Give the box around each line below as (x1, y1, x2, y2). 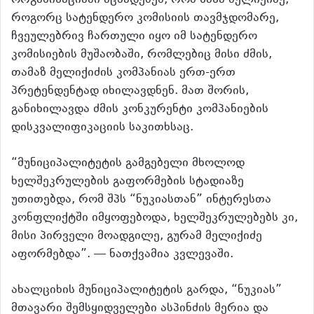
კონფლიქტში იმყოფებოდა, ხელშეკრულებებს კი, (11, 208, 298, 227)
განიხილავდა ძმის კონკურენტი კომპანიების (11, 100, 268, 118)
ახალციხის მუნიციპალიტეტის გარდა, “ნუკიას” (11, 280, 282, 299)
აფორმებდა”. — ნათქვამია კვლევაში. (11, 245, 233, 264)
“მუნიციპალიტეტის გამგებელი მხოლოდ (11, 153, 245, 172)
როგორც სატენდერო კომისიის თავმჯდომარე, (11, 8, 279, 27)
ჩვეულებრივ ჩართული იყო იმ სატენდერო (11, 27, 257, 46)
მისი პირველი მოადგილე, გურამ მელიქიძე (11, 226, 262, 245)
